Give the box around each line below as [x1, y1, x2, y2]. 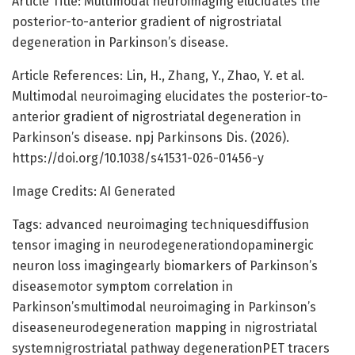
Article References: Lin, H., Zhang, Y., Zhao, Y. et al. [12, 67, 304, 83]
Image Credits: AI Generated [12, 183, 176, 199]
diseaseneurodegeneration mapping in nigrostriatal [12, 319, 317, 335]
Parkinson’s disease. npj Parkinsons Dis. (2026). [12, 129, 289, 145]
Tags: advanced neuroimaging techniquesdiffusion [12, 216, 309, 232]
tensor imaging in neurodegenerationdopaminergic [12, 237, 314, 253]
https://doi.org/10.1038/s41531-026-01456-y [12, 150, 264, 166]
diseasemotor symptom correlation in [12, 278, 233, 294]
